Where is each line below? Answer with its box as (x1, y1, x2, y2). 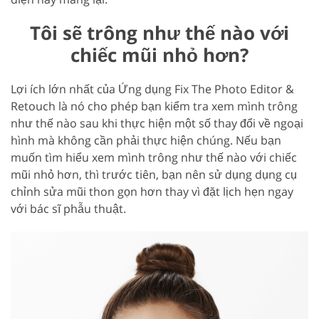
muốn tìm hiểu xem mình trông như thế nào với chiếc (11, 150, 297, 166)
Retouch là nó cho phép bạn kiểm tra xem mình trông (11, 98, 298, 115)
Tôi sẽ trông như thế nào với (30, 20, 289, 46)
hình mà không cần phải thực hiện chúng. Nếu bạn (11, 132, 281, 149)
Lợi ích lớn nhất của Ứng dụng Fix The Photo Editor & (11, 81, 294, 98)
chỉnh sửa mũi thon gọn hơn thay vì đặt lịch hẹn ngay (11, 184, 293, 200)
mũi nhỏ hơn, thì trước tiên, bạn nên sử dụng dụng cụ (11, 167, 297, 183)
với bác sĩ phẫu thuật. (11, 201, 126, 217)
